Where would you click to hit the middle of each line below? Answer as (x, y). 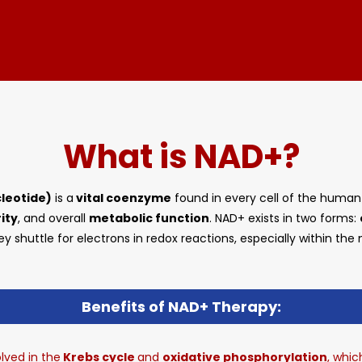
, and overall (53, 218)
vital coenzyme (122, 198)
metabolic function (149, 218)
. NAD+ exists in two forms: (284, 218)
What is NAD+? (181, 157)
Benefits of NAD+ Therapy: (181, 307)
